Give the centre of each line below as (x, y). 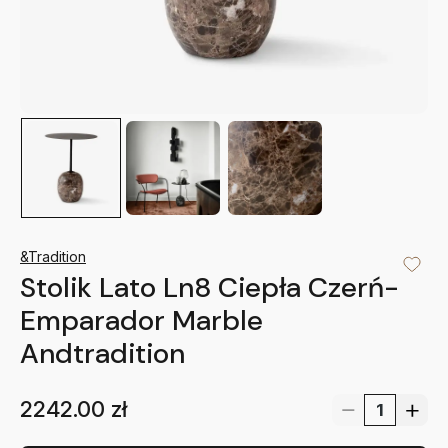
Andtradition (102, 354)
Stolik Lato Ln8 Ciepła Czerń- (209, 288)
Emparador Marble (141, 321)
